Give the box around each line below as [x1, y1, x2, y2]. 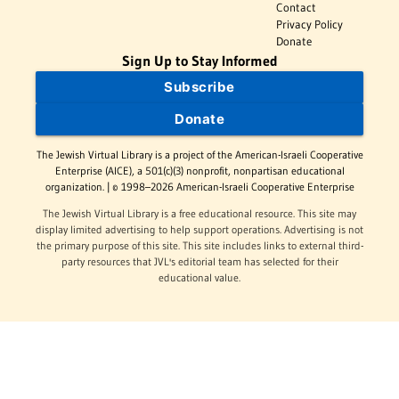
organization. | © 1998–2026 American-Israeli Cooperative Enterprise [45, 180, 354, 194]
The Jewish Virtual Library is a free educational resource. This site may [43, 207, 356, 221]
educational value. [159, 271, 240, 285]
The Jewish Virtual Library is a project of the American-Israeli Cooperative [36, 148, 363, 162]
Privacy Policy [276, 17, 344, 32]
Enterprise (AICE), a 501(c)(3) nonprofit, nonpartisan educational [54, 164, 345, 178]
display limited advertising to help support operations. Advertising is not [36, 223, 363, 237]
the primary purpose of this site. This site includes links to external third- [36, 239, 363, 253]
